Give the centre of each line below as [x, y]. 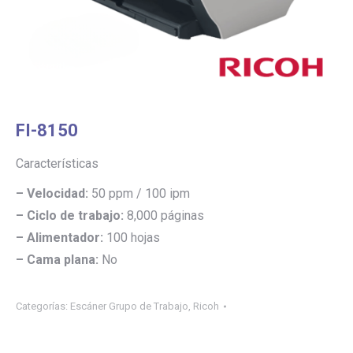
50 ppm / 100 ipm [139, 193]
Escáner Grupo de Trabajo [129, 306]
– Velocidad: [52, 193]
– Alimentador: [59, 238]
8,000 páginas [164, 216]
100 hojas [132, 238]
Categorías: [43, 306]
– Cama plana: [57, 260]
